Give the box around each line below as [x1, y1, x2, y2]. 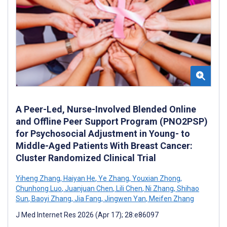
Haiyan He [62, 174, 95, 182]
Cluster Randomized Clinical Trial [16, 152, 156, 163]
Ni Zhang [144, 184, 174, 193]
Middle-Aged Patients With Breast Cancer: [16, 140, 193, 151]
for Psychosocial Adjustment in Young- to [16, 128, 190, 139]
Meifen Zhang [147, 194, 194, 203]
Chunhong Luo [16, 184, 62, 193]
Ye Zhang [97, 174, 129, 182]
